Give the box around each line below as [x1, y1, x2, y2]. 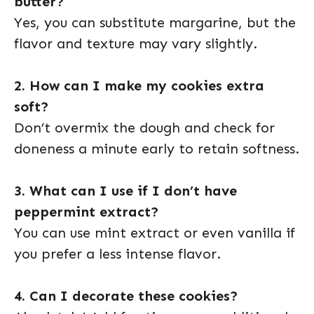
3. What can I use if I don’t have [14, 182, 237, 199]
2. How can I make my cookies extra [14, 77, 264, 94]
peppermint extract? [14, 203, 159, 220]
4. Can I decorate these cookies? [14, 287, 238, 304]
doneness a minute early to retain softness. [14, 140, 299, 157]
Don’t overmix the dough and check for [14, 119, 275, 136]
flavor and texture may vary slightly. [14, 35, 257, 52]
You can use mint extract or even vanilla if [14, 224, 295, 241]
